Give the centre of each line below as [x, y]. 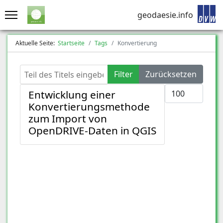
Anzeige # [183, 90]
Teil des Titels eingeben [63, 70]
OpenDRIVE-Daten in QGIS [92, 130]
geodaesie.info [165, 15]
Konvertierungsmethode [89, 107]
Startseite [71, 43]
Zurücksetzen [171, 74]
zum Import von [68, 118]
